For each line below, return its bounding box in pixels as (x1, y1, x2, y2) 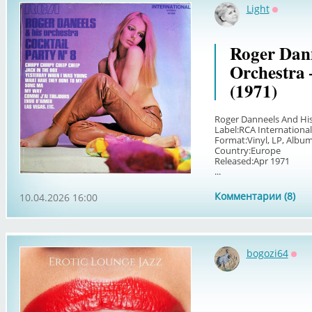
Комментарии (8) (214, 189, 295, 203)
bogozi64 (246, 247, 288, 260)
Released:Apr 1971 (214, 155, 290, 167)
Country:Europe (214, 144, 281, 157)
